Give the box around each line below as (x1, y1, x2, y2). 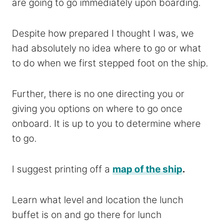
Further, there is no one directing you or (12, 88, 184, 100)
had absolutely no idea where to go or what (12, 42, 201, 54)
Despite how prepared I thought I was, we (12, 27, 194, 39)
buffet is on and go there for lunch (12, 209, 162, 221)
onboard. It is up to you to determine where (12, 117, 201, 129)
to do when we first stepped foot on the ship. (12, 57, 208, 69)
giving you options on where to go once (12, 103, 182, 114)
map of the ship (112, 163, 182, 175)
